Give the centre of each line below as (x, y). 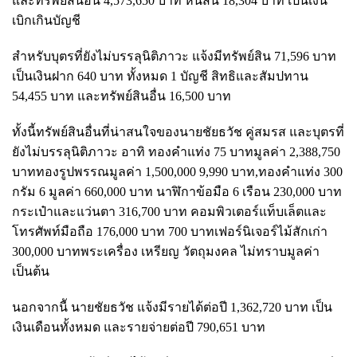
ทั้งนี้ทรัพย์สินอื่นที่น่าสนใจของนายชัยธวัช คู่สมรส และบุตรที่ (178, 131)
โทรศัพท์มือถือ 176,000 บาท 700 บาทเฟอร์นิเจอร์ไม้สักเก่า (170, 231)
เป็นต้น (31, 271)
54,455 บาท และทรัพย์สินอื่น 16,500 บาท (122, 96)
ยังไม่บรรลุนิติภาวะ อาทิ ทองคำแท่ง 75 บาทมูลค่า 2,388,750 (176, 151)
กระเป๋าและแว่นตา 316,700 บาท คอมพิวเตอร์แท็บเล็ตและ (169, 211)
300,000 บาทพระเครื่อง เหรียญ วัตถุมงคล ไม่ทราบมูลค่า (166, 251)
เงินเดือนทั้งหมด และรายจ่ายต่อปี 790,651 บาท (139, 327)
